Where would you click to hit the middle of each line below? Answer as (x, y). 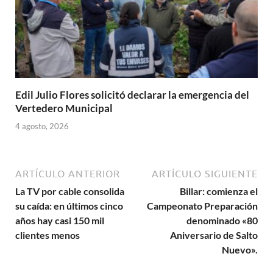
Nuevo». (240, 249)
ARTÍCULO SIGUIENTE (205, 173)
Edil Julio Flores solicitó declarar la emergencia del (132, 95)
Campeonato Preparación (202, 205)
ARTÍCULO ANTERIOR (68, 173)
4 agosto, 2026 (42, 126)
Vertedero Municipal (64, 108)
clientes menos (48, 235)
